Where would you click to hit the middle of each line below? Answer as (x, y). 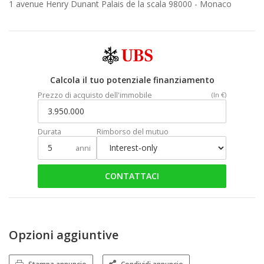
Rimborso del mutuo (133, 131)
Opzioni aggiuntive (64, 235)
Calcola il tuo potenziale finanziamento (132, 80)
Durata (49, 131)
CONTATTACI (132, 176)
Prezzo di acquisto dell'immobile (95, 95)
